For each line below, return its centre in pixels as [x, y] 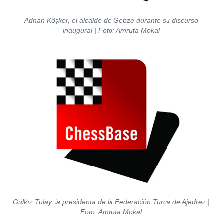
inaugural [78, 30]
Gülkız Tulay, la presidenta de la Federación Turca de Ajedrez [110, 202]
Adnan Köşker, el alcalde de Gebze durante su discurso [111, 20]
